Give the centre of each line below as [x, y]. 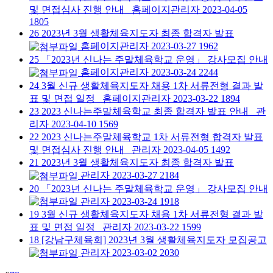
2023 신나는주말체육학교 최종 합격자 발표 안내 [145, 111]
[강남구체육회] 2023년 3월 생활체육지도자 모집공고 [154, 240]
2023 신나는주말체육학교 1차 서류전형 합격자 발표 [152, 136]
